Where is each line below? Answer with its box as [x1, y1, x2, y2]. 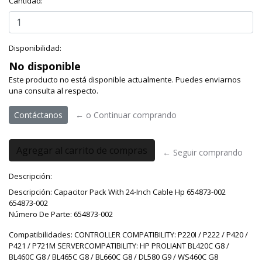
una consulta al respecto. [9, 85, 98, 96]
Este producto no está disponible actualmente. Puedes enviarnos [9, 74, 241, 85]
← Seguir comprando [163, 147, 243, 158]
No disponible [9, 59, 81, 73]
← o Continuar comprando [75, 109, 177, 120]
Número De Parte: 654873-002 [9, 209, 113, 219]
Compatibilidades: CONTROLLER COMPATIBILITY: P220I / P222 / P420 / [9, 229, 248, 240]
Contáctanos [14, 109, 63, 120]
